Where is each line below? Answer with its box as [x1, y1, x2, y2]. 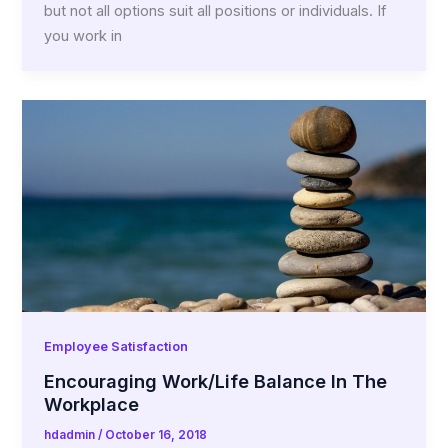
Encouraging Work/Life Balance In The [44, 370, 388, 393]
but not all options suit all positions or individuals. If [44, 2, 387, 21]
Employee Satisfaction [44, 338, 189, 354]
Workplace [44, 393, 140, 416]
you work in [44, 27, 123, 46]
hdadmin [44, 428, 99, 443]
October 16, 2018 [105, 428, 208, 443]
